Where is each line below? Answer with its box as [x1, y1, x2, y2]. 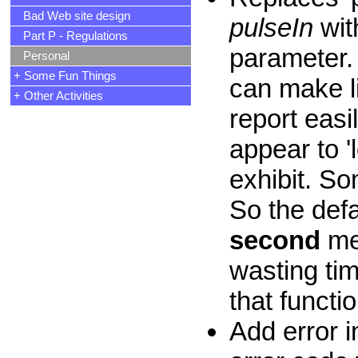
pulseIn [229, 12, 313, 42]
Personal [14, 50, 73, 62]
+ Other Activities [14, 89, 106, 102]
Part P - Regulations [14, 30, 131, 42]
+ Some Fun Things [14, 70, 120, 82]
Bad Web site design [14, 10, 133, 22]
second [229, 225, 320, 255]
